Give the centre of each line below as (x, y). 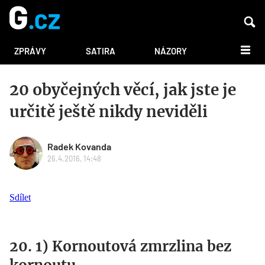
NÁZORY (171, 51)
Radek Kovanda (79, 147)
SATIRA (100, 51)
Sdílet (20, 198)
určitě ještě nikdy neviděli (109, 112)
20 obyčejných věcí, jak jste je (123, 90)
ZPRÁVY (30, 51)
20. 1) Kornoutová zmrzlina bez (120, 247)
